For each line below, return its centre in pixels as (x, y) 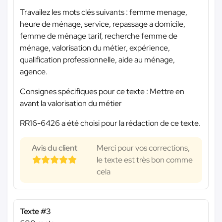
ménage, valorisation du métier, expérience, (95, 48)
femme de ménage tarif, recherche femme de (99, 36)
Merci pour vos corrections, (143, 148)
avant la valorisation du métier (71, 104)
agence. (34, 72)
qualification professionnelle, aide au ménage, (97, 60)
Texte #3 (35, 212)
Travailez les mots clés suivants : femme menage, (104, 12)
